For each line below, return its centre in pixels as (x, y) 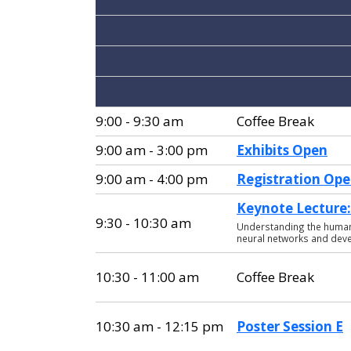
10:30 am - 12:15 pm (159, 326)
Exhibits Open (282, 150)
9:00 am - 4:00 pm (152, 179)
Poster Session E (290, 326)
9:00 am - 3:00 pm (152, 150)
